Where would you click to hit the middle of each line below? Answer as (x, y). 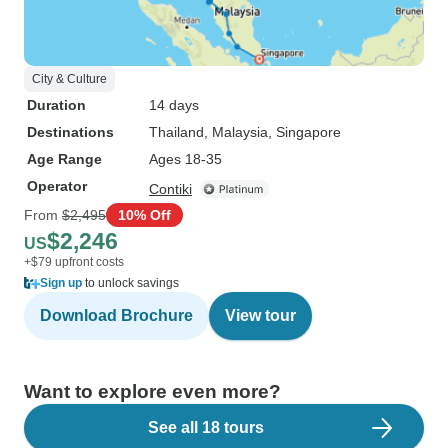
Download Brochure (116, 315)
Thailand (176, 132)
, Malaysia (236, 132)
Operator (57, 186)
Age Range (64, 159)
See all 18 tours (206, 427)
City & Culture (69, 79)
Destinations (70, 132)
